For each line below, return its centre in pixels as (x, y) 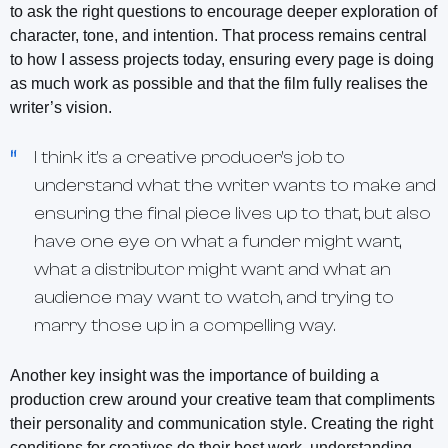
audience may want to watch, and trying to (214, 297)
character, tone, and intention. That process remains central (218, 35)
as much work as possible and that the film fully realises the (219, 83)
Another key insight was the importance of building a (194, 375)
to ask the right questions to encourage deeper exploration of (223, 11)
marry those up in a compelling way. (184, 325)
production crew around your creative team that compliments (222, 399)
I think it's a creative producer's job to (189, 157)
